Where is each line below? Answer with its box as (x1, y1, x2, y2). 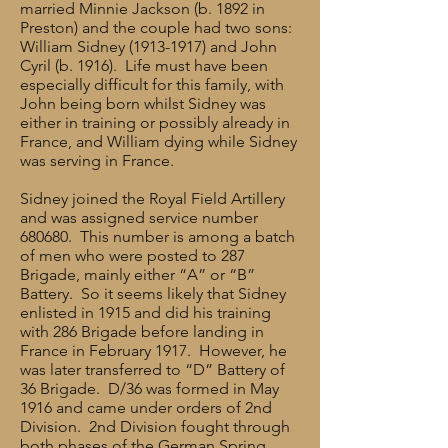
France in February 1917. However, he (20, 341, 287, 360)
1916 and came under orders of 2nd (20, 398, 272, 417)
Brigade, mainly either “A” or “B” (20, 265, 255, 284)
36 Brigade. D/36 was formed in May (20, 379, 279, 398)
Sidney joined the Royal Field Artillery (20, 189, 285, 208)
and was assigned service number (20, 208, 258, 227)
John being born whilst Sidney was (20, 94, 266, 113)
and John (206, 37, 277, 56)
